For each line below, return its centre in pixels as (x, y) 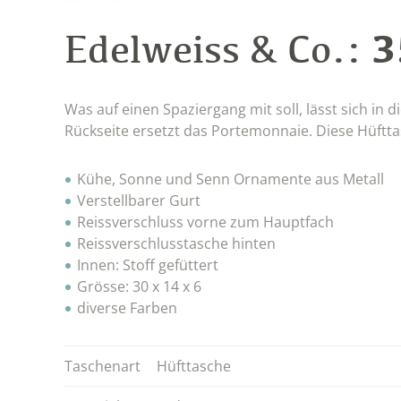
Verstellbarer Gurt (139, 200)
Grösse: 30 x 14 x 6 (139, 286)
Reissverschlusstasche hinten (176, 243)
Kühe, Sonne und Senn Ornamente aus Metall (230, 179)
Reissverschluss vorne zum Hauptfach (205, 222)
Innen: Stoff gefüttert (148, 264)
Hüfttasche (194, 366)
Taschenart (102, 366)
